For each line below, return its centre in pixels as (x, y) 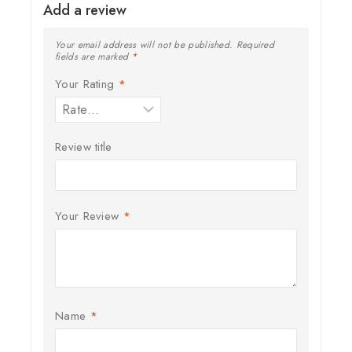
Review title (84, 147)
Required (255, 44)
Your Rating (87, 84)
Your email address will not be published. (144, 44)
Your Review (89, 216)
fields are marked (93, 56)
